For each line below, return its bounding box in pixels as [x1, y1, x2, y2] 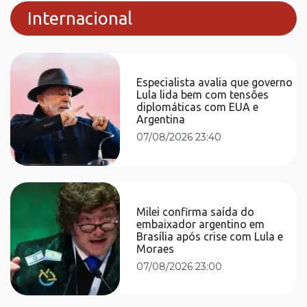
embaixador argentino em [136, 217, 265, 230]
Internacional [27, 8, 132, 28]
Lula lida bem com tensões [136, 88, 269, 101]
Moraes [136, 242, 175, 255]
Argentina [136, 112, 186, 125]
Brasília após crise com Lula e [136, 230, 284, 243]
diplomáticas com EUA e [136, 100, 259, 113]
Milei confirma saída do [136, 205, 255, 218]
